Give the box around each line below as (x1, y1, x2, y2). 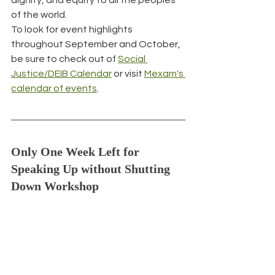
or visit (112, 68, 144, 79)
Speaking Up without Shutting (11, 161, 173, 176)
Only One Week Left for (11, 144, 142, 158)
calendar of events (11, 83, 97, 93)
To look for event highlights (11, 24, 134, 34)
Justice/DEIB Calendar (11, 68, 112, 79)
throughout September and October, (11, 39, 182, 49)
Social (118, 53, 147, 64)
